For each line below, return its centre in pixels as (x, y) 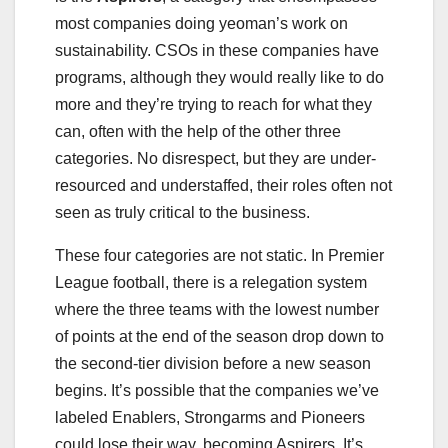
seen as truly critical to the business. (182, 213)
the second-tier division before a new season (213, 364)
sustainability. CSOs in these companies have (217, 51)
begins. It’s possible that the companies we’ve (217, 391)
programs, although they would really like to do (219, 78)
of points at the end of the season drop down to (219, 337)
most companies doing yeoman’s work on (201, 24)
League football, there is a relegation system (211, 283)
